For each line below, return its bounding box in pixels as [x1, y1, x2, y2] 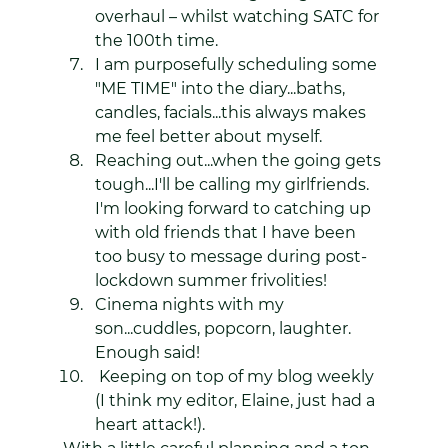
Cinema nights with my [94, 295, 288, 314]
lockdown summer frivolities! [94, 271, 327, 290]
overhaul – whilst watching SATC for [94, 7, 383, 26]
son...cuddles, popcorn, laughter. [94, 319, 355, 338]
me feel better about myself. [94, 127, 322, 146]
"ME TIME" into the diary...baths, [94, 79, 349, 98]
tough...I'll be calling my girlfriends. [94, 175, 373, 194]
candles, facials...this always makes [94, 103, 370, 122]
